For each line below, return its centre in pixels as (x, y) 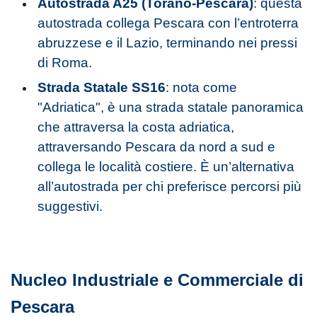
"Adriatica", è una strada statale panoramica (171, 107)
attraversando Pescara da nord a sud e (157, 146)
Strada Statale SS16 (102, 87)
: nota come (202, 87)
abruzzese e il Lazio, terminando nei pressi (168, 42)
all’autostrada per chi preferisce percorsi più (170, 186)
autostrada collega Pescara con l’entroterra (168, 23)
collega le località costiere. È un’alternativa (166, 166)
